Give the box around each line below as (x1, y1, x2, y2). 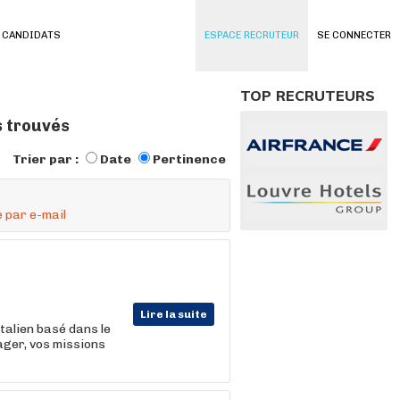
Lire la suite (140, 308, 207, 321)
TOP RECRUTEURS (240, 87, 375, 104)
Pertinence (153, 152, 226, 167)
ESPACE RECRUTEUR (204, 29, 299, 41)
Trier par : (12, 152, 81, 167)
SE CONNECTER (317, 29, 391, 41)
